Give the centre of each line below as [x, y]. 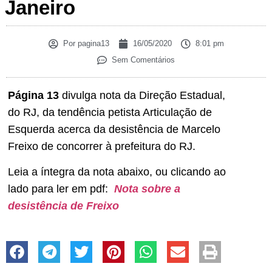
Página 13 [33, 96]
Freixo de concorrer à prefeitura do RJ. [102, 147]
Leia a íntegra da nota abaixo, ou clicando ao [117, 172]
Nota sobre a [147, 189]
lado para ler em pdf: [59, 189]
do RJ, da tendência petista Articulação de [110, 113]
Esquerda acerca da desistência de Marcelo [114, 130]
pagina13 [92, 44]
